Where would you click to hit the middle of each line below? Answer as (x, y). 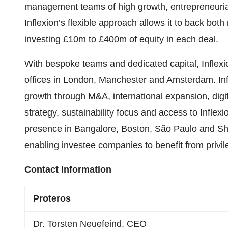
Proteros (52, 198)
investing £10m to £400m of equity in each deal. (121, 39)
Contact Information (68, 169)
